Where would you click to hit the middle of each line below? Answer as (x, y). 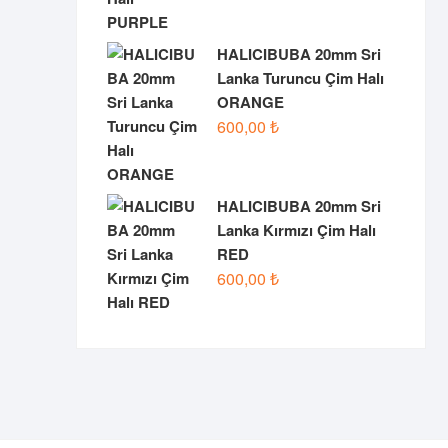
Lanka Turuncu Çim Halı (300, 78)
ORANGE (250, 102)
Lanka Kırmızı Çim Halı (296, 230)
